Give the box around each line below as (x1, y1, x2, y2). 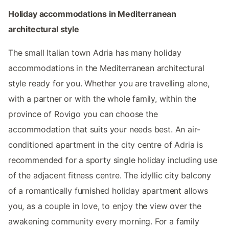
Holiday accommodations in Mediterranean (8, 8, 177, 19)
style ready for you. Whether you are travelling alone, (8, 78, 210, 88)
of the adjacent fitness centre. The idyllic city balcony (8, 170, 212, 180)
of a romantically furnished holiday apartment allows (8, 185, 208, 196)
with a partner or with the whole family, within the (8, 93, 197, 104)
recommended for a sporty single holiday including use (8, 154, 217, 165)
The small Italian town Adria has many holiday (8, 47, 182, 58)
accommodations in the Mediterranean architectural (8, 62, 204, 73)
